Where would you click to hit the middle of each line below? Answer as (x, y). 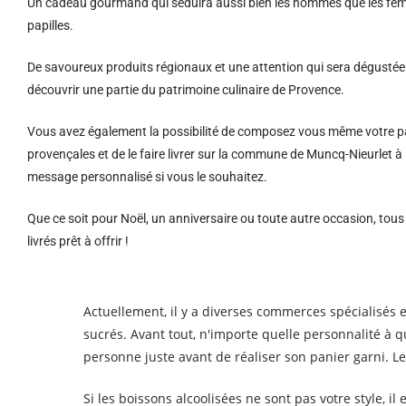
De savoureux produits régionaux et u (131, 67)
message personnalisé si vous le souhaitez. (147, 177)
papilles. (50, 25)
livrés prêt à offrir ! (78, 241)
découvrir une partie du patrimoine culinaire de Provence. (186, 90)
